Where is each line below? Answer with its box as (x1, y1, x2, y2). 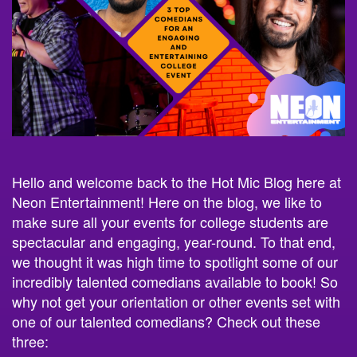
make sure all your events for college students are (12, 198, 328, 219)
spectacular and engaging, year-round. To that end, (12, 218, 335, 239)
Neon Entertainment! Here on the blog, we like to (12, 178, 322, 199)
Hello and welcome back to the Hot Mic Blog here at (12, 158, 341, 179)
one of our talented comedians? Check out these (12, 297, 320, 319)
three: (12, 317, 49, 339)
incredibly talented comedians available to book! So (12, 257, 338, 279)
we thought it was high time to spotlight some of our (12, 237, 338, 259)
